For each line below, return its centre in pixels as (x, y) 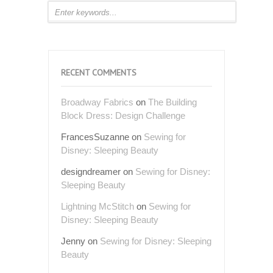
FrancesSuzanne (95, 136)
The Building (172, 102)
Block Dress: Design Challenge (123, 115)
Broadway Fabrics (97, 102)
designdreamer (91, 171)
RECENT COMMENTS (99, 72)
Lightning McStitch (97, 206)
